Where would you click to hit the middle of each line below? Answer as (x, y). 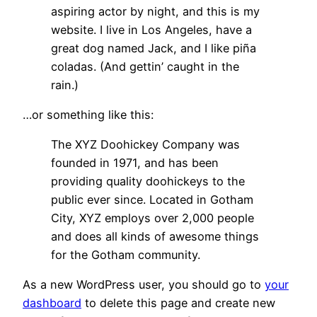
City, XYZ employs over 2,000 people (152, 218)
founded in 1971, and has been (135, 163)
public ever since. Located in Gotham (152, 200)
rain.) (65, 85)
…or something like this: (88, 114)
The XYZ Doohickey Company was (145, 145)
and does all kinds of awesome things (155, 237)
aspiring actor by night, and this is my (155, 11)
